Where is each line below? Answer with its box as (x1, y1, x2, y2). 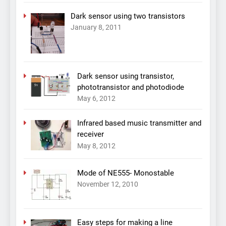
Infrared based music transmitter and (77, 119, 201, 128)
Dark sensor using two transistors (70, 12, 185, 21)
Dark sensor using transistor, (77, 71, 174, 81)
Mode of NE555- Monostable (77, 168, 174, 178)
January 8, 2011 (70, 23, 122, 32)
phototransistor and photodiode (77, 82, 184, 92)
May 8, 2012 (77, 141, 116, 150)
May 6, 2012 (77, 94, 116, 102)
